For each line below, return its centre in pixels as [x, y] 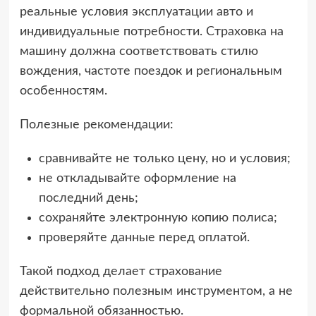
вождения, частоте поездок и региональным [151, 72]
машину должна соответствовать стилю [139, 52]
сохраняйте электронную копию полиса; [158, 218]
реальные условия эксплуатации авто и [136, 12]
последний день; [88, 199]
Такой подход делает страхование [121, 272]
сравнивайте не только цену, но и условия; [164, 159]
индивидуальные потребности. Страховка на [151, 32]
